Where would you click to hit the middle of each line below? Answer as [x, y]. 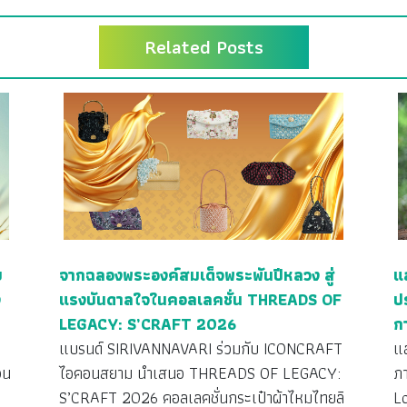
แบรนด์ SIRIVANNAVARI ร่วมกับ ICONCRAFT [200, 349]
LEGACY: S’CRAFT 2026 [147, 324]
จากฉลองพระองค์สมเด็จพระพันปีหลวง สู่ [197, 275]
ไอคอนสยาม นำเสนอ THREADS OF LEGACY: [199, 373]
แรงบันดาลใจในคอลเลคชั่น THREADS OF [200, 300]
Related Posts [203, 47]
